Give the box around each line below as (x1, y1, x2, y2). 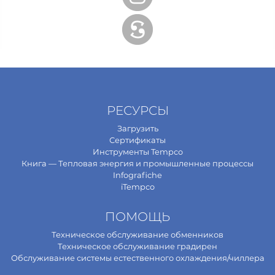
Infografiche (113, 169, 162, 180)
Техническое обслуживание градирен (58, 241, 217, 251)
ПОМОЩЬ (105, 209, 170, 224)
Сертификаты (109, 134, 166, 145)
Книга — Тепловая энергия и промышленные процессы (21, 158, 254, 168)
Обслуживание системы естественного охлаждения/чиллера (10, 252, 265, 263)
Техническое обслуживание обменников (52, 229, 223, 239)
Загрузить (117, 123, 158, 133)
